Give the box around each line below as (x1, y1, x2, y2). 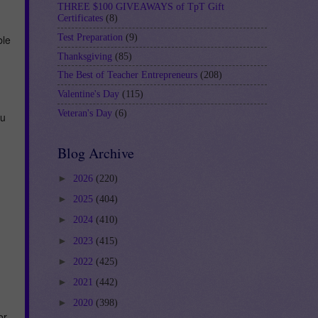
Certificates (57, 13, 103, 24)
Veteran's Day (57, 107, 112, 119)
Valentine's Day (57, 88, 119, 99)
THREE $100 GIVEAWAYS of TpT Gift (57, 1, 224, 13)
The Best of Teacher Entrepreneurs (57, 70, 197, 81)
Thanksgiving (57, 50, 112, 62)
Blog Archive (57, 143, 134, 163)
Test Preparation (57, 31, 123, 43)
